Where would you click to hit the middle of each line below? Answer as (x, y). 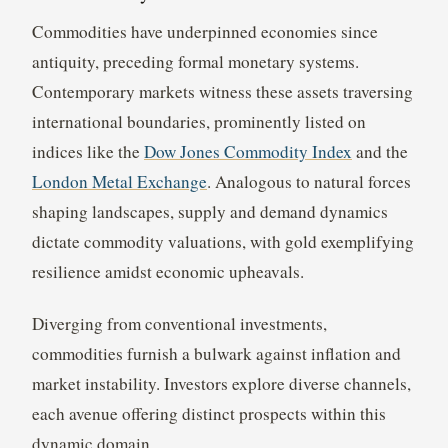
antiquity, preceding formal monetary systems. (195, 61)
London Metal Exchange (119, 181)
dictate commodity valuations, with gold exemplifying (222, 241)
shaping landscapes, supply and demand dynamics (209, 211)
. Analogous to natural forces (308, 181)
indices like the (87, 151)
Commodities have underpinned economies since (204, 31)
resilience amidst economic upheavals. (167, 271)
